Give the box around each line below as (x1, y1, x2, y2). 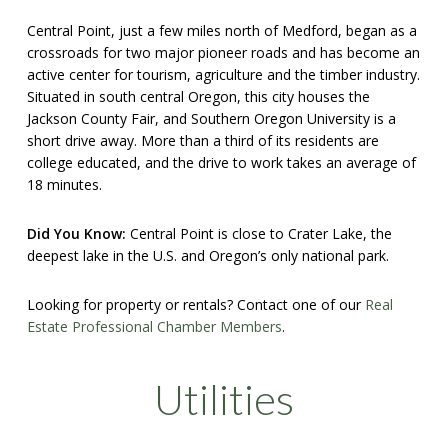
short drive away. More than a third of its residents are (26, 130, 379, 150)
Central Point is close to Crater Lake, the (125, 223, 392, 243)
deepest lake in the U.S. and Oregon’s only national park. (26, 245, 389, 265)
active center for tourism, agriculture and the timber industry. (26, 64, 420, 84)
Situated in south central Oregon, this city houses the (26, 86, 370, 106)
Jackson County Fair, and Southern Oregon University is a (26, 108, 396, 128)
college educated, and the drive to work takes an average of (26, 152, 416, 172)
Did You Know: (26, 223, 126, 243)
